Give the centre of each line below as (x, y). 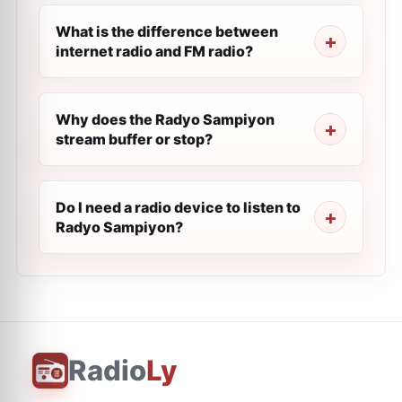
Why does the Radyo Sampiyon (165, 119)
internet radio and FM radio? (154, 51)
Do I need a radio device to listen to (178, 207)
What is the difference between (167, 31)
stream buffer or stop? (134, 139)
